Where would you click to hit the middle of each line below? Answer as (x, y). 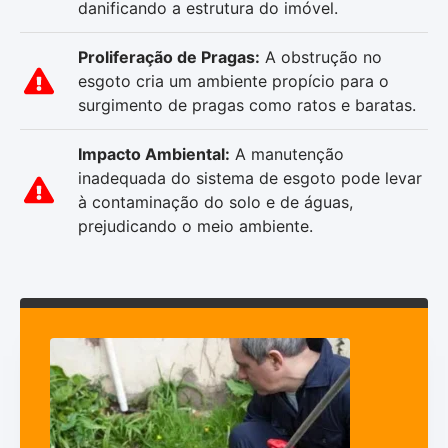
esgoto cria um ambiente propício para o (233, 81)
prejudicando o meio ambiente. (195, 226)
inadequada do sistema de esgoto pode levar (249, 178)
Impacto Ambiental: (153, 154)
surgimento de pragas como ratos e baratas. (246, 105)
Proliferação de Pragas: (168, 57)
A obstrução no (320, 57)
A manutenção (286, 154)
